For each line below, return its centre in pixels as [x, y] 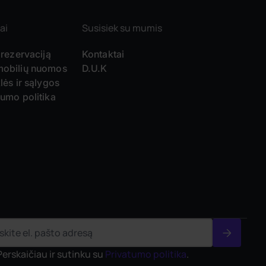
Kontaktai [103, 54]
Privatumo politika [146, 254]
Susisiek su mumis [122, 28]
